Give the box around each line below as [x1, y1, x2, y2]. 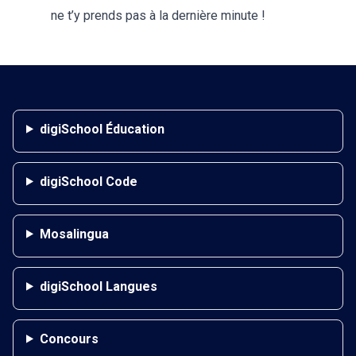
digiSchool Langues [39, 278, 157, 294]
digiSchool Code [39, 173, 137, 189]
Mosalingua [39, 226, 109, 242]
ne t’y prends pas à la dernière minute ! [51, 7, 265, 23]
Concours [39, 331, 99, 346]
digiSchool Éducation [39, 121, 164, 137]
